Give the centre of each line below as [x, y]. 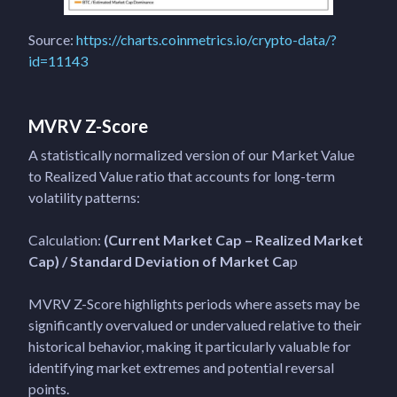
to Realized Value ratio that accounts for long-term [182, 176]
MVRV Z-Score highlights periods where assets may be [194, 304]
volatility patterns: [84, 198]
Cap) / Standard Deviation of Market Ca [159, 261]
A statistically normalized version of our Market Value [191, 155]
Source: [52, 40]
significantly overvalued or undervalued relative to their [195, 325]
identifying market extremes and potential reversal [181, 368]
